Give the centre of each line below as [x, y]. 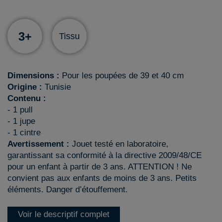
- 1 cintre [24, 133]
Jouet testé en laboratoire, [120, 144]
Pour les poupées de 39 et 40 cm [122, 76]
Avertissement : [40, 144]
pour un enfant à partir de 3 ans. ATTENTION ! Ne [100, 167]
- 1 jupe [21, 121]
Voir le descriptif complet [64, 214]
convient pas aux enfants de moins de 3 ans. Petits [102, 178]
